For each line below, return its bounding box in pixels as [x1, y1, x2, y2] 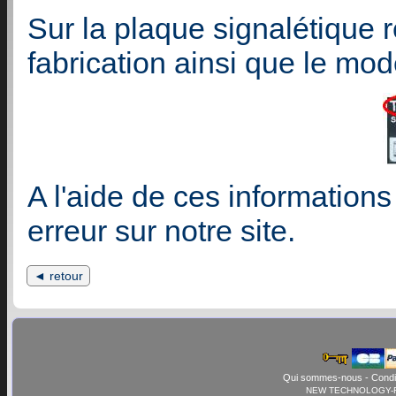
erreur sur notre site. [27, 214, 295, 247]
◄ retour [34, 269, 83, 283]
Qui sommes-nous [282, 372, 362, 383]
